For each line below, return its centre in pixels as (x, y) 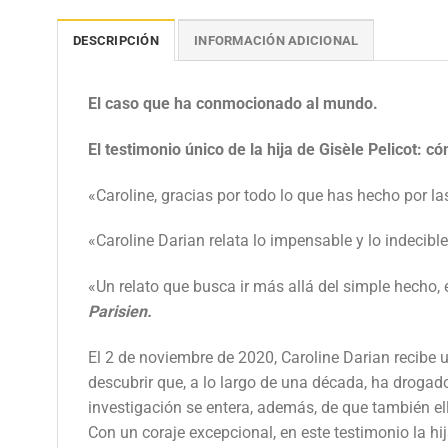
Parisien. (120, 312)
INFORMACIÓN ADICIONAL (276, 40)
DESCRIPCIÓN (116, 40)
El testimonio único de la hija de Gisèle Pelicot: (257, 149)
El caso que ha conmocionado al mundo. (233, 103)
